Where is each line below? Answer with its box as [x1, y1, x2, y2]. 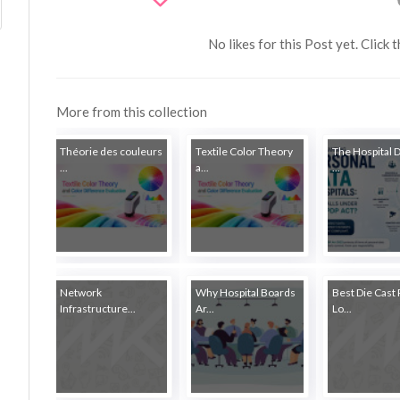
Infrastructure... [59, 301, 136, 315]
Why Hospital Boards [196, 285, 296, 299]
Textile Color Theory [196, 145, 294, 159]
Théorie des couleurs [59, 145, 162, 159]
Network [59, 285, 102, 299]
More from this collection [56, 103, 208, 120]
